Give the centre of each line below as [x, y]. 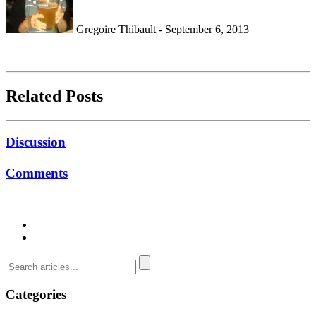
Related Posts [54, 96]
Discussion [36, 142]
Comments [37, 173]
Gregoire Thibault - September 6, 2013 [161, 30]
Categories [36, 295]
